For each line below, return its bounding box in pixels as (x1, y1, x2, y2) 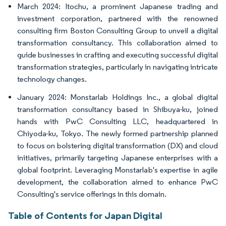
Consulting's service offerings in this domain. (17, 189, 166, 199)
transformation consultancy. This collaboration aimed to (17, 38, 218, 48)
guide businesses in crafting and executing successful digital (17, 50, 218, 60)
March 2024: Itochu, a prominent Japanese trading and (17, 2, 218, 12)
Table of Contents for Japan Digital (8, 209, 162, 222)
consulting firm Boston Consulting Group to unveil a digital (17, 26, 218, 36)
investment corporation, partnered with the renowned (17, 14, 218, 24)
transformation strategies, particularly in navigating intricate (17, 62, 218, 72)
